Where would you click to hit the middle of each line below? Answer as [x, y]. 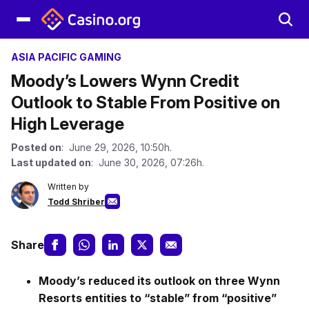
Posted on [36, 147]
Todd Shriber [76, 202]
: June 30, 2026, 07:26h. [148, 162]
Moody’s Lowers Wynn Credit [125, 81]
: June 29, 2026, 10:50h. [117, 147]
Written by [68, 187]
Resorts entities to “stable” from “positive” [158, 298]
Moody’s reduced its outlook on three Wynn [159, 281]
